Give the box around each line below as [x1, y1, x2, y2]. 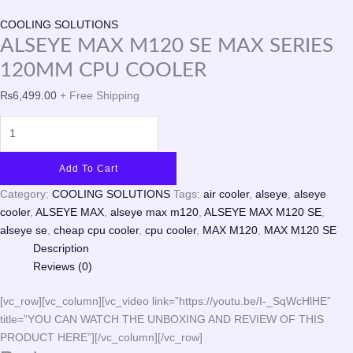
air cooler [203, 187, 249, 200]
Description [33, 241, 89, 255]
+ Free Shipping [60, 88, 139, 102]
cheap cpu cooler [54, 223, 139, 236]
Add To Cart [58, 162, 118, 174]
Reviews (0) [33, 259, 92, 273]
